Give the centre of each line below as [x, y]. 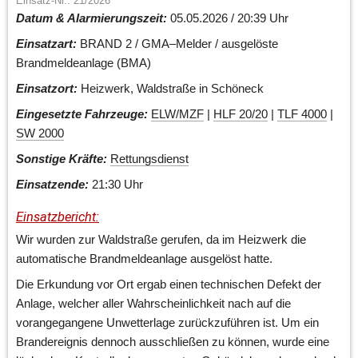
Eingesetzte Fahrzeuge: [82, 113]
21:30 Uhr [116, 184]
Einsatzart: [46, 43]
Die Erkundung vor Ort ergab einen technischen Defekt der [169, 284]
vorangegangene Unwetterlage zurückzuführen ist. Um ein [167, 322]
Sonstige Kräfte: [62, 158]
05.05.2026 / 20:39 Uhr [228, 18]
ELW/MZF [177, 113]
